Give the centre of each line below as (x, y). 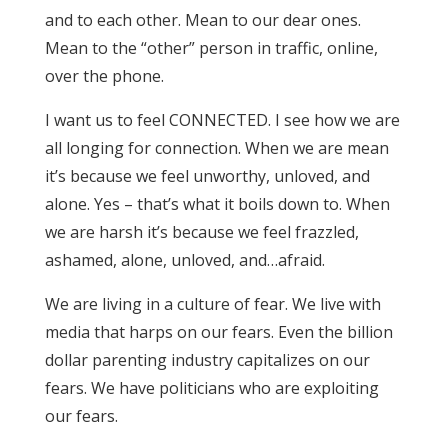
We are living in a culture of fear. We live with (212, 303)
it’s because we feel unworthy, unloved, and (207, 175)
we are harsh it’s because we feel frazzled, (201, 231)
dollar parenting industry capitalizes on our (207, 359)
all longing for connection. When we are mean (216, 147)
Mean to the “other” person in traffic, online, (211, 47)
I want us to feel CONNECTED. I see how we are (222, 119)
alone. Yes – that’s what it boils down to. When (217, 203)
